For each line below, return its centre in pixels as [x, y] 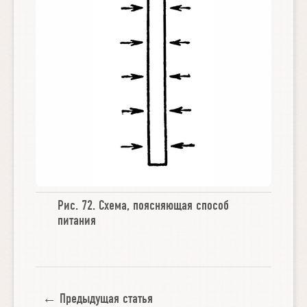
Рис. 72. [78, 206]
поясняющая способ [181, 206]
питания [77, 221]
